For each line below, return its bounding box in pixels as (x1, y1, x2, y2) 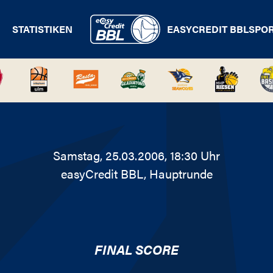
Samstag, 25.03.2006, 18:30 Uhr (53, 146, 220, 164)
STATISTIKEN (12, 22, 73, 36)
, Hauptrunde (143, 165, 213, 182)
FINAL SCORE (94, 239, 179, 258)
